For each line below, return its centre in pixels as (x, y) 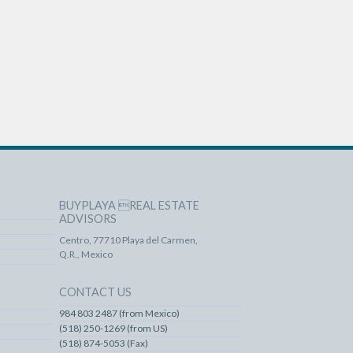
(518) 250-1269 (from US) (113, 328)
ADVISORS (87, 218)
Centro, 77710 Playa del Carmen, (128, 240)
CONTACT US (95, 292)
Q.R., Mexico (85, 254)
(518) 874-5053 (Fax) (103, 343)
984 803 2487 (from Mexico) (119, 313)
